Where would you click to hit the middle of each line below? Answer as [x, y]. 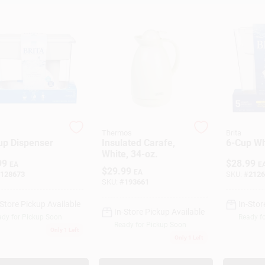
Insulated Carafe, [138, 143]
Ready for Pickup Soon [150, 225]
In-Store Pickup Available [159, 212]
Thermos [117, 132]
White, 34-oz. [130, 154]
